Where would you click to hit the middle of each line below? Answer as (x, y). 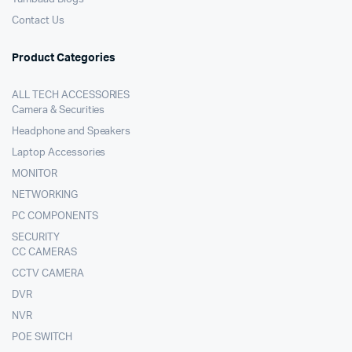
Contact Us (38, 21)
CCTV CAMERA (48, 274)
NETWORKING (45, 196)
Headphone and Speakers (71, 132)
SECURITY (36, 238)
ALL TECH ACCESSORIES (71, 96)
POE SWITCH (42, 338)
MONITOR (35, 174)
